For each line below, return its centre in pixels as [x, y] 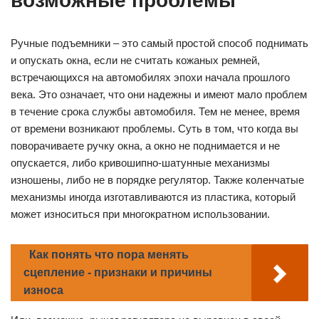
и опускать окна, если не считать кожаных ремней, [135, 61]
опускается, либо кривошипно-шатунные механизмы [140, 163]
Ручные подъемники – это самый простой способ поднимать [159, 43]
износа [43, 291]
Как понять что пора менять [109, 255]
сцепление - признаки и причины [118, 273]
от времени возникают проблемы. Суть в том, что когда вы [155, 129]
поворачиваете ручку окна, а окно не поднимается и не [145, 146]
